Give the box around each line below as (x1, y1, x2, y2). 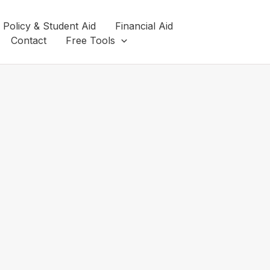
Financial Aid (115, 20, 173, 32)
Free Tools (66, 34, 115, 46)
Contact (11, 34, 46, 46)
